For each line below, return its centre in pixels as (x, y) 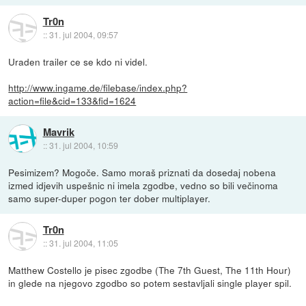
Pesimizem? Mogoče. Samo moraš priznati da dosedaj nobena (142, 172)
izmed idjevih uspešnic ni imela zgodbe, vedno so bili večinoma (143, 185)
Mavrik (58, 131)
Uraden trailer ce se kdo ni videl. (78, 62)
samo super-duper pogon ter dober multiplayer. (110, 198)
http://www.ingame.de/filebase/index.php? (98, 88)
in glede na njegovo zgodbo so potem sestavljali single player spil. (150, 283)
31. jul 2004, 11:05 (83, 242)
